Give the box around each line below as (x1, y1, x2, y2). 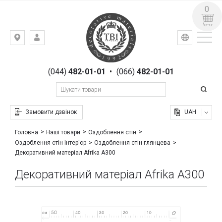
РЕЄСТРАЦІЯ (48, 50, 82, 56)
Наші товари (46, 129, 81, 136)
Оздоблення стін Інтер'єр (15, 139, 87, 147)
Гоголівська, (24, 64, 58, 71)
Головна (15, 129, 39, 136)
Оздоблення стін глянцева (94, 139, 171, 147)
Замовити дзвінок (25, 109, 77, 115)
